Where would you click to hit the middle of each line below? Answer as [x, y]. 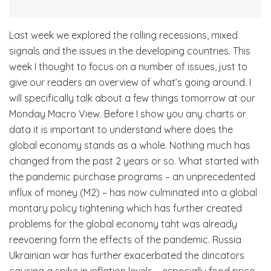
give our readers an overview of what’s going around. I [130, 82]
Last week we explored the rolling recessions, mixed [123, 35]
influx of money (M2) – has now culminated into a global [133, 192]
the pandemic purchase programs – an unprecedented [132, 176]
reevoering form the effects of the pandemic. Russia [125, 239]
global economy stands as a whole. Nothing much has [130, 145]
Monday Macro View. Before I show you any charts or [128, 113]
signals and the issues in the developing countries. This [130, 51]
